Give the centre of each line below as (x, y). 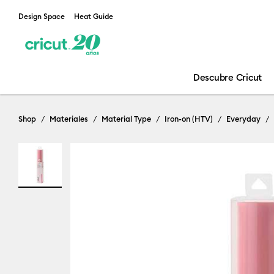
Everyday (243, 119)
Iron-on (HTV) (189, 119)
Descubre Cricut (228, 77)
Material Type (126, 119)
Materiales (69, 119)
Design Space (42, 16)
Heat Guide (94, 16)
